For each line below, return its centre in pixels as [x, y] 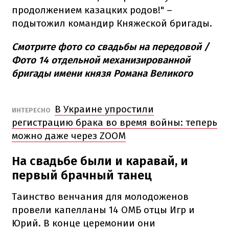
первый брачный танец [82, 175]
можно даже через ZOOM [69, 135]
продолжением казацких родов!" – [92, 10]
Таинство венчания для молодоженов [100, 196]
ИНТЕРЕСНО [32, 110]
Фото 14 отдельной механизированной [101, 60]
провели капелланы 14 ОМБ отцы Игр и [103, 210]
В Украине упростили [104, 109]
